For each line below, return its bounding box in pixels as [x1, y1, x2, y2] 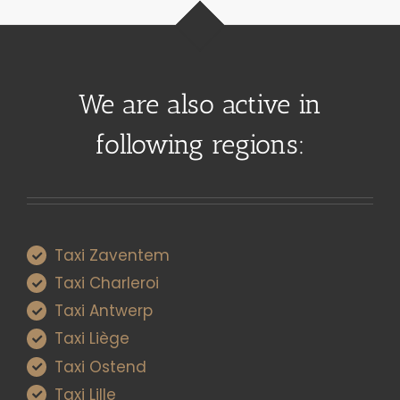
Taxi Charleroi [54, 272, 160, 295]
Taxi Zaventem [54, 245, 171, 267]
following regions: [95, 129, 305, 162]
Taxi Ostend [54, 355, 147, 378]
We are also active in [79, 88, 321, 121]
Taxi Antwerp [54, 300, 154, 322]
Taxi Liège [54, 328, 130, 350]
